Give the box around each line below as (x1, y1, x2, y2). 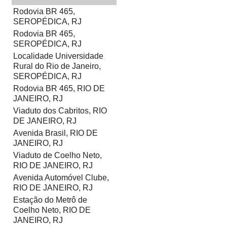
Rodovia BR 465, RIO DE (13, 84, 105, 93)
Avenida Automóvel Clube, (13, 173, 109, 182)
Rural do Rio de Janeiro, (13, 62, 101, 71)
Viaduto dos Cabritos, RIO (13, 106, 107, 116)
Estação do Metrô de (13, 196, 87, 205)
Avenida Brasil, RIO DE (13, 129, 98, 138)
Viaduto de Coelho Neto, (13, 151, 102, 160)
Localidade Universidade (13, 52, 103, 61)
